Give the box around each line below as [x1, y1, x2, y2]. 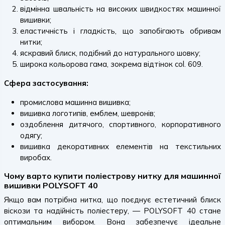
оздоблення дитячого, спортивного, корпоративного [20, 120, 221, 129]
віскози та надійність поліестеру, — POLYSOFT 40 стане [4, 206, 221, 215]
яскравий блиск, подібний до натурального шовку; [20, 48, 200, 58]
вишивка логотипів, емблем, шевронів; [20, 108, 155, 118]
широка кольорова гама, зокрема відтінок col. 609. [20, 59, 203, 69]
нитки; [20, 37, 42, 47]
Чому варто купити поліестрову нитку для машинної [4, 171, 221, 181]
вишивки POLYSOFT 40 [4, 180, 98, 190]
